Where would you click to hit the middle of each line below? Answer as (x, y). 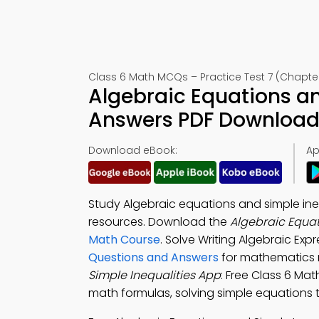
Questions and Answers (153, 257)
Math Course (124, 240)
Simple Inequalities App (155, 275)
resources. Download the (159, 222)
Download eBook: (133, 150)
